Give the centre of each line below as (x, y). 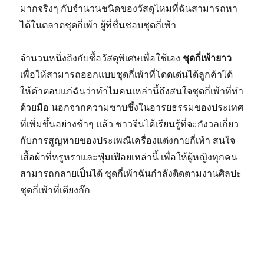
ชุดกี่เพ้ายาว (207, 58)
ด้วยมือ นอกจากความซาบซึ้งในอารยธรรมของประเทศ (132, 107)
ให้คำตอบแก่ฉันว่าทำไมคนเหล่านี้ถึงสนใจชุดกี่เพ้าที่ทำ (132, 91)
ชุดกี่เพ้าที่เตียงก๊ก (55, 190)
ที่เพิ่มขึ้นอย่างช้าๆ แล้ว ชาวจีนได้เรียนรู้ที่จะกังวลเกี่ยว (130, 124)
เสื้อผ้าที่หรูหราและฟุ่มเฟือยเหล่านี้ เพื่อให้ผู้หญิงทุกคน (129, 157)
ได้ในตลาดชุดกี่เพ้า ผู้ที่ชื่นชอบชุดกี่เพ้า (98, 25)
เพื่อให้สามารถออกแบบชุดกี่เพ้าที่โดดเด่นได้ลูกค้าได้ (127, 74)
